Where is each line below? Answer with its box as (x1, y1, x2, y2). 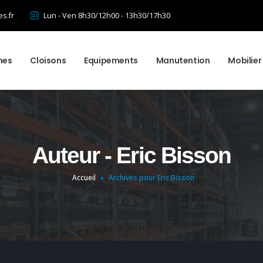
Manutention (156, 55, 210, 66)
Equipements (84, 55, 138, 66)
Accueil (72, 173, 96, 183)
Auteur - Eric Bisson (32, 143, 231, 168)
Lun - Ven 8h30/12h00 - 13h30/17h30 (43, 10, 170, 21)
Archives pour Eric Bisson (108, 173, 194, 183)
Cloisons (30, 55, 66, 66)
